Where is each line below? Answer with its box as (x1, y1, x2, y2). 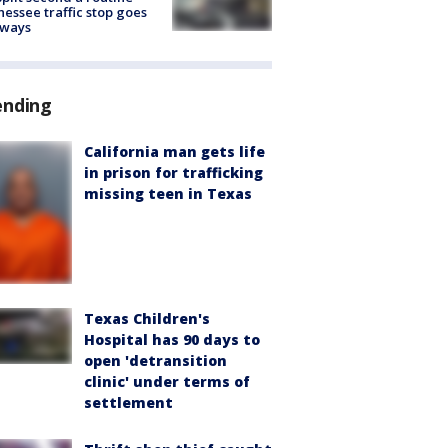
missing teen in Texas (84, 183, 252, 203)
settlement (84, 392, 173, 412)
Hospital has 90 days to (84, 329, 260, 349)
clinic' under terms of (84, 371, 250, 391)
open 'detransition (84, 350, 227, 370)
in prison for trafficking (84, 162, 263, 182)
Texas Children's (84, 308, 210, 328)
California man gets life (84, 141, 265, 161)
